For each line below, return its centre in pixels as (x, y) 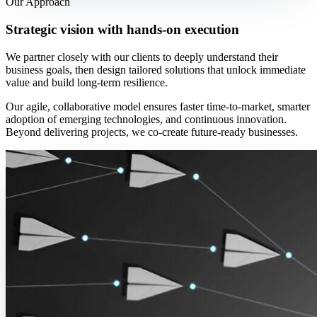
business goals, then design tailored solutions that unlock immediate (156, 69)
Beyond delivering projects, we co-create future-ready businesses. (152, 132)
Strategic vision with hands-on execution (122, 30)
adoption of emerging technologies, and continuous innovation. (146, 119)
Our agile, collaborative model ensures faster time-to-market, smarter (158, 106)
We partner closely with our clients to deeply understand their (142, 57)
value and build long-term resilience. (87, 82)
